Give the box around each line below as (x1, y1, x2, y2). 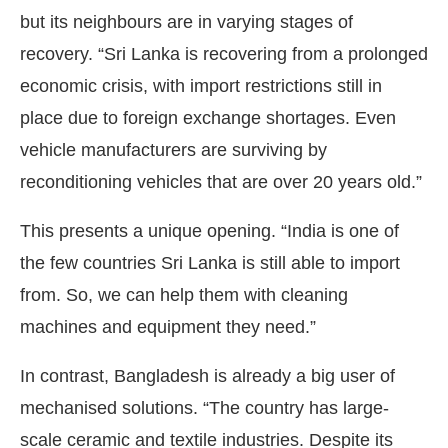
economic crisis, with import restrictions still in (20, 75, 382, 96)
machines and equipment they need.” (20, 316, 316, 337)
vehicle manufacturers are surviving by (20, 139, 327, 160)
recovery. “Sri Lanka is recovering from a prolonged (20, 43, 428, 64)
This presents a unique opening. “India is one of (20, 220, 399, 241)
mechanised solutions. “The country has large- (20, 397, 389, 418)
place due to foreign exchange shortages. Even (20, 107, 396, 128)
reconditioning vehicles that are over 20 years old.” (20, 171, 422, 192)
